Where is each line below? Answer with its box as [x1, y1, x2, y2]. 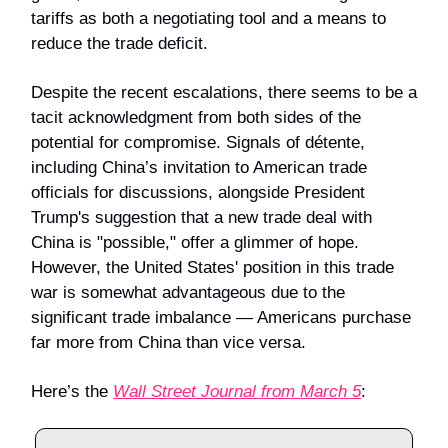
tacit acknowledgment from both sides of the [31, 107, 361, 127]
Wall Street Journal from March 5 [113, 381, 361, 401]
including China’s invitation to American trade [31, 157, 367, 177]
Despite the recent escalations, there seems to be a [31, 82, 417, 102]
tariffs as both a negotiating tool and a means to [31, 8, 386, 28]
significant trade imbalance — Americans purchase [31, 307, 411, 327]
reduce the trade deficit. [31, 33, 208, 53]
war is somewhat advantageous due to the [31, 282, 345, 302]
